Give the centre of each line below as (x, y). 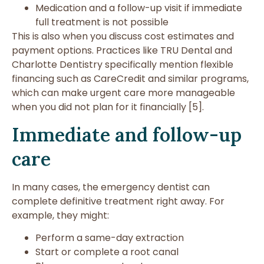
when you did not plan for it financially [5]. (108, 107)
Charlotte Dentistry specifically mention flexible (123, 64)
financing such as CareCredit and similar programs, (130, 78)
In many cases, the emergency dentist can (111, 187)
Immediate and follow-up (127, 135)
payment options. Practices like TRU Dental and (122, 50)
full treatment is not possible (102, 22)
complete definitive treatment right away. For (118, 201)
